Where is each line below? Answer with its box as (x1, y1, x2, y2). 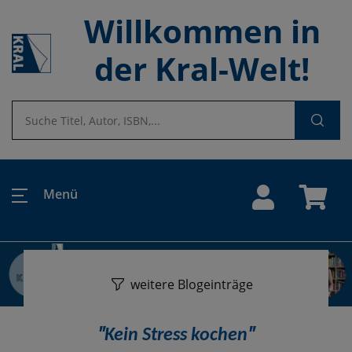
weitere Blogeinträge (130, 275, 253, 293)
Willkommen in (83, 9, 321, 53)
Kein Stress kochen (104, 325, 247, 345)
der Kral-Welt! (94, 47, 310, 90)
